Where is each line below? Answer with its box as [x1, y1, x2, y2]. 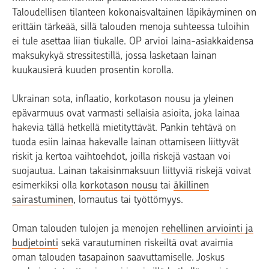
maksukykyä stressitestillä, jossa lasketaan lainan [12, 49, 217, 62]
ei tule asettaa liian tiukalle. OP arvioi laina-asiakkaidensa [12, 35, 253, 47]
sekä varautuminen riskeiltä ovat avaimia [58, 237, 233, 249]
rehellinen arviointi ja [162, 222, 253, 235]
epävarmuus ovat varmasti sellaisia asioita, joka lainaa [12, 107, 240, 119]
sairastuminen [12, 193, 73, 206]
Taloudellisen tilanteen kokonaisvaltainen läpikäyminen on [12, 6, 256, 19]
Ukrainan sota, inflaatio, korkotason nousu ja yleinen [12, 92, 234, 105]
